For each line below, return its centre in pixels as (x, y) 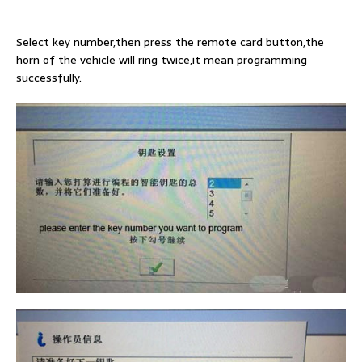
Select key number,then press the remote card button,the (170, 42)
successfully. (49, 77)
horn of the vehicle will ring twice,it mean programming (162, 59)
